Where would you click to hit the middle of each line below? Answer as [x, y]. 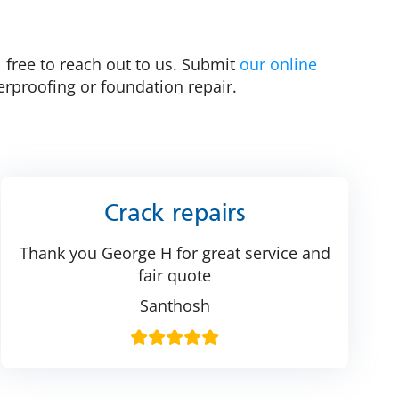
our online [278, 65]
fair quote [175, 275]
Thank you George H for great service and [175, 252]
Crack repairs [175, 214]
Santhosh [175, 305]
